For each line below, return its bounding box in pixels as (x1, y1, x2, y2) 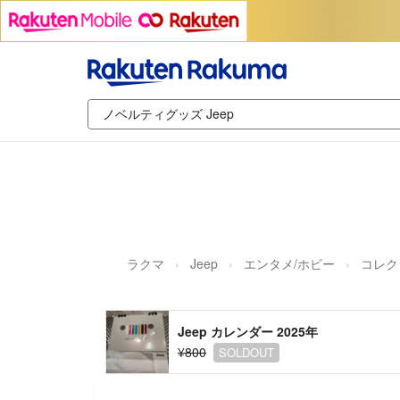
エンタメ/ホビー (244, 254, 335, 272)
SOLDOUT (219, 343, 274, 361)
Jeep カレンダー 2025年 (178, 321, 318, 340)
